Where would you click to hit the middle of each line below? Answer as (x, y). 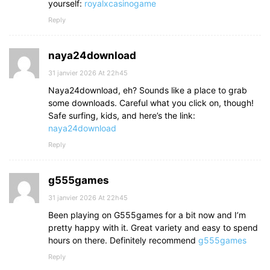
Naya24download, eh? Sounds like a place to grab (148, 90)
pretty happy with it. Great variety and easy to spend (153, 227)
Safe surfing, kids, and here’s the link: (122, 115)
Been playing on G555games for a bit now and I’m (147, 215)
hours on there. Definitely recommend (123, 240)
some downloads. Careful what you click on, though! (151, 102)
